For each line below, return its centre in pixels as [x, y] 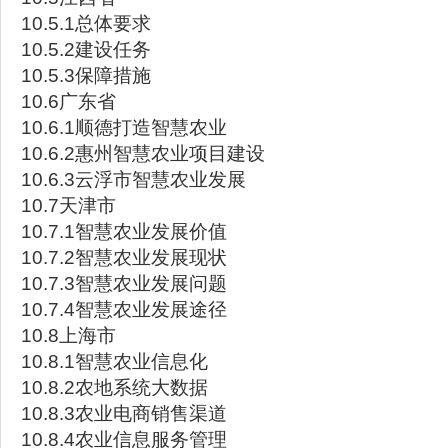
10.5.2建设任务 [86, 49]
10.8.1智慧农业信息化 [114, 361]
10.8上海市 [68, 335]
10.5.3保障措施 [86, 75]
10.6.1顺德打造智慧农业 [124, 127]
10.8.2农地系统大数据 [114, 387]
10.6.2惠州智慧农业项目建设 [143, 153]
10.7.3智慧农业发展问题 [124, 283]
